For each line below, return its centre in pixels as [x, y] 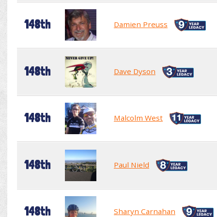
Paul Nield [132, 164]
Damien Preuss [141, 24]
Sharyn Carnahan [145, 211]
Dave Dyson [135, 71]
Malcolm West [138, 117]
